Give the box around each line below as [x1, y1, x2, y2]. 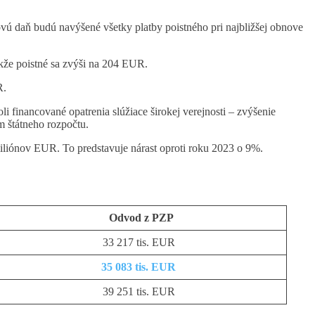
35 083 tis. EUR [101, 261, 176, 274]
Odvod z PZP [109, 212, 174, 224]
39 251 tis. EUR [102, 285, 175, 298]
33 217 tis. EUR [102, 236, 175, 249]
